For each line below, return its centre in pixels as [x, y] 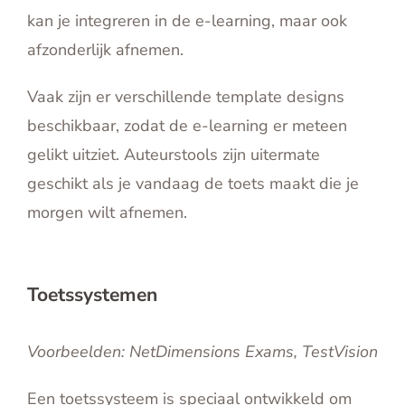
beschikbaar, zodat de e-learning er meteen [187, 126]
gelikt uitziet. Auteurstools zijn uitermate [174, 155]
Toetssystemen [92, 295]
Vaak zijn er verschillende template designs [186, 97]
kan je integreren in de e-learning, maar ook [187, 21]
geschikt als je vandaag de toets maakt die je [193, 184]
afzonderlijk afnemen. [105, 50]
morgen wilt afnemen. [107, 213]
